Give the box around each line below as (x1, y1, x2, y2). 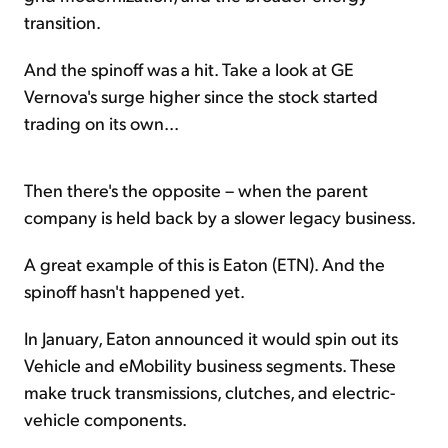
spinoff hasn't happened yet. (24, 279, 245, 303)
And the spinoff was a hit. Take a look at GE (24, 57, 354, 81)
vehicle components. (24, 407, 187, 431)
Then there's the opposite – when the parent (24, 178, 368, 202)
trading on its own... (24, 111, 179, 135)
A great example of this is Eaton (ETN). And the (24, 252, 385, 276)
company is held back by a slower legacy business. (24, 205, 416, 229)
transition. (24, 10, 101, 34)
